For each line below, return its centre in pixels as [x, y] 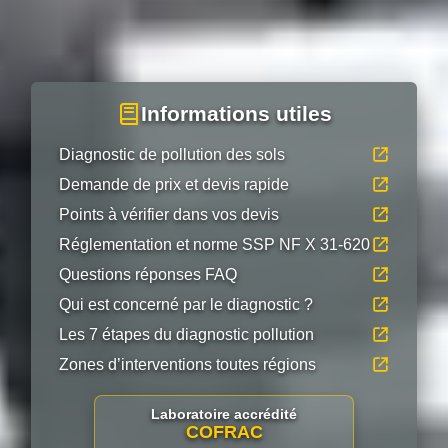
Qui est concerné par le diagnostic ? [186, 304]
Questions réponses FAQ [148, 274]
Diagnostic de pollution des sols [172, 154]
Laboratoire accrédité [224, 414]
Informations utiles [236, 113]
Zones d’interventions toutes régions [187, 364]
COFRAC [224, 432]
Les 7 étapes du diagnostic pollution [186, 334]
